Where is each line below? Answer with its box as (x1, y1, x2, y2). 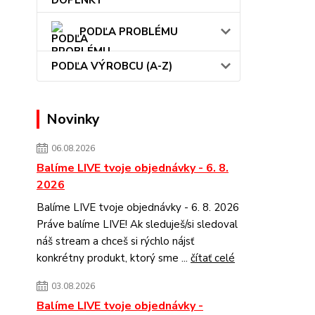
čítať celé (191, 250, 235, 265)
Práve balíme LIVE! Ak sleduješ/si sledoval (37, 217, 238, 231)
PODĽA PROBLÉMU (79, 24, 178, 39)
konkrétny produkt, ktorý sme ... (37, 250, 191, 265)
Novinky (46, 109, 100, 129)
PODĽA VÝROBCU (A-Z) (51, 58, 172, 73)
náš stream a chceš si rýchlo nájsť (37, 233, 194, 248)
